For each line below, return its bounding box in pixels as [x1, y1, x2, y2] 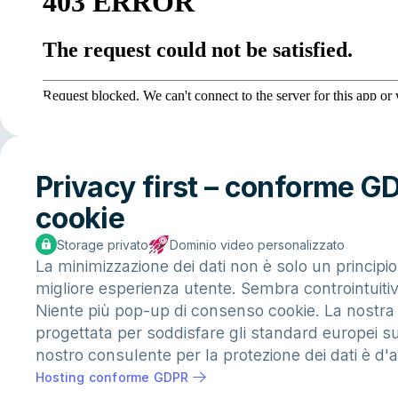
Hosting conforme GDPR [36, 370, 189, 386]
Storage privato [57, 236, 148, 252]
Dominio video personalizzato [170, 236, 345, 252]
